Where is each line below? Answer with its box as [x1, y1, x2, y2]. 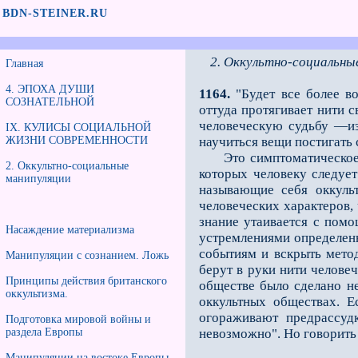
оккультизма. [6, 288, 68, 300]
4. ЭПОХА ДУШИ [6, 83, 94, 95]
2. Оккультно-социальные [6, 160, 129, 172]
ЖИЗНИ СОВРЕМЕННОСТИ [6, 134, 148, 146]
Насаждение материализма [6, 224, 134, 236]
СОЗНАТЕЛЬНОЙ [6, 96, 94, 108]
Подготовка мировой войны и [6, 313, 151, 325]
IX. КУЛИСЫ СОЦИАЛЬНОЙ [6, 121, 151, 133]
